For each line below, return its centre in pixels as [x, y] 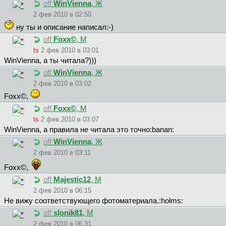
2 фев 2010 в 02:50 [62, 15]
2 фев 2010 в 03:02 [62, 84]
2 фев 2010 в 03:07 [70, 120]
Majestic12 [72, 180]
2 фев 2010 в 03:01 [70, 50]
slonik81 [68, 213]
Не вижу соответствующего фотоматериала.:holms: [94, 201]
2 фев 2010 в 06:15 [62, 191]
